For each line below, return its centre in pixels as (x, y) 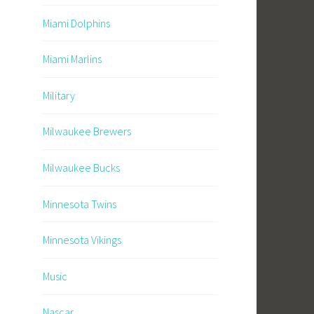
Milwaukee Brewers (87, 131)
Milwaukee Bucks (81, 168)
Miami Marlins (72, 59)
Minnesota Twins (80, 204)
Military (59, 95)
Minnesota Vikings (82, 240)
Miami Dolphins (76, 23)
